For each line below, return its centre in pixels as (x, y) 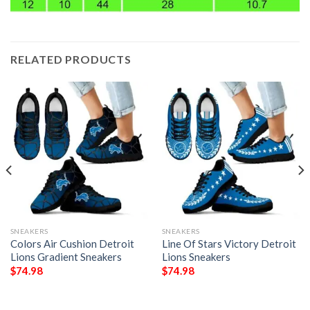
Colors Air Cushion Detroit (72, 243)
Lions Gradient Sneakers (66, 256)
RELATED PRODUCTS (71, 60)
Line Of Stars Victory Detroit (229, 243)
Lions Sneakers (196, 256)
